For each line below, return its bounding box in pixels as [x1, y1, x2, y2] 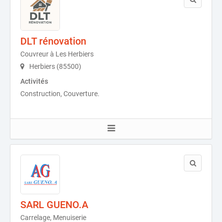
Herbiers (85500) [28, 62, 81, 70]
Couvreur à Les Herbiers [20, 50, 94, 58]
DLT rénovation [20, 35, 86, 47]
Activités [20, 77, 48, 85]
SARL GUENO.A [20, 199, 88, 211]
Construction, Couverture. [20, 90, 100, 98]
